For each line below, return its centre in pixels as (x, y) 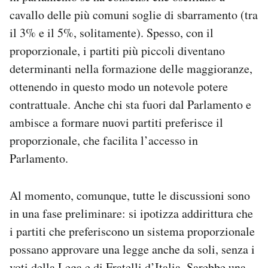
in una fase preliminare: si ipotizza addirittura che (131, 214)
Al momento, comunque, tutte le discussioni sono (130, 196)
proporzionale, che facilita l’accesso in (104, 141)
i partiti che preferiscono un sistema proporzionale (132, 232)
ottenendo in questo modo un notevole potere (119, 87)
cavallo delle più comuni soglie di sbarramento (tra (134, 15)
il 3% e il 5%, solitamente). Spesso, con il (112, 33)
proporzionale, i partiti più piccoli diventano (117, 51)
